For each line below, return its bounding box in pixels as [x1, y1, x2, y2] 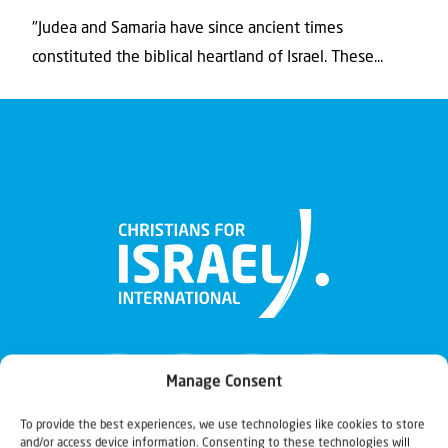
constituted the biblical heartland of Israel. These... [32, 49, 383, 66]
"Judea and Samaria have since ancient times [32, 20, 343, 37]
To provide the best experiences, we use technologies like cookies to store [20, 419, 425, 431]
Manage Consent [166, 375, 282, 390]
